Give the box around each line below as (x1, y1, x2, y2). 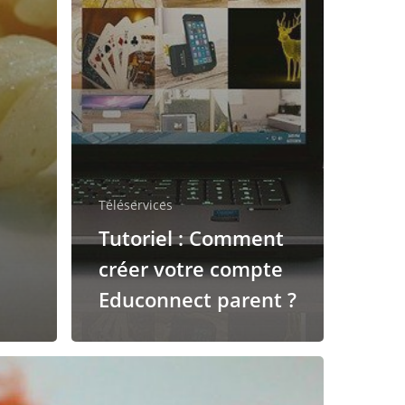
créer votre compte (99, 255, 283, 283)
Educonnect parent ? (99, 286, 297, 314)
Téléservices (99, 196, 173, 214)
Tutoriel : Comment (99, 224, 284, 252)
